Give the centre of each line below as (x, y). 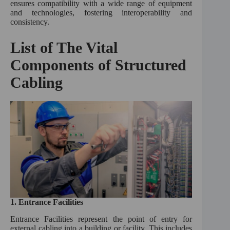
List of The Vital (64, 48)
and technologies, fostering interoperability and (101, 13)
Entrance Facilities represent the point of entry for (101, 219)
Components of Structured (98, 65)
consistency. (30, 22)
